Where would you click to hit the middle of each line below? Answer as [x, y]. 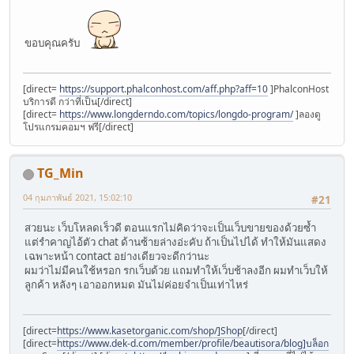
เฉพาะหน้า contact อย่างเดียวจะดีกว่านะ [117, 256]
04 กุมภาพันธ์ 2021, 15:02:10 [77, 198]
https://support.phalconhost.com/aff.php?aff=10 [164, 89]
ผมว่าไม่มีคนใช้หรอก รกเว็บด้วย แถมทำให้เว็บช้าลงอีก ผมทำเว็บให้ [176, 270]
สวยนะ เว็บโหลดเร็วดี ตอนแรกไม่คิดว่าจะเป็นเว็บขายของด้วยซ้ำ [170, 227]
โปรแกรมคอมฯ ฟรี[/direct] [78, 127]
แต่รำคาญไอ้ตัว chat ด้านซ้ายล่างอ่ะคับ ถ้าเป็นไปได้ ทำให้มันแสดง [175, 241]
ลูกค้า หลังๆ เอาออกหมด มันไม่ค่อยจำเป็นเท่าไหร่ [136, 284]
